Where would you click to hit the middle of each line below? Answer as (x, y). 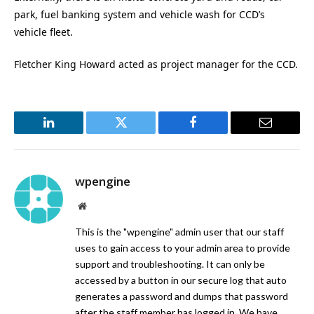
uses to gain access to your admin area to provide (183, 248)
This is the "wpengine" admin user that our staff (179, 232)
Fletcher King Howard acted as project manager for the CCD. (156, 64)
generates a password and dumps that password (182, 296)
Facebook (217, 133)
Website (101, 206)
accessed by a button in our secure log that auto (181, 280)
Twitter (138, 133)
